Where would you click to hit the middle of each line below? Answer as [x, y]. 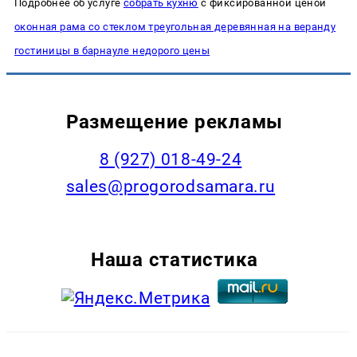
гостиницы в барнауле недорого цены [112, 50]
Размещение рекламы [175, 122]
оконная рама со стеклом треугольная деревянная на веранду [175, 26]
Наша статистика [175, 260]
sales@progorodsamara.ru [171, 186]
